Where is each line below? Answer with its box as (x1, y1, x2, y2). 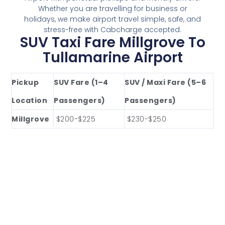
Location (12, 95, 48, 105)
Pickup (12, 77, 39, 87)
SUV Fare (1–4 (54, 77, 108, 87)
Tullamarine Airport (42, 47, 183, 67)
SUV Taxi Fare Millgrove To (20, 32, 205, 52)
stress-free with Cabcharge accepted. (44, 24, 181, 35)
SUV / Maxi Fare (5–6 (125, 77, 206, 87)
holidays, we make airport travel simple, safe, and (24, 14, 201, 24)
